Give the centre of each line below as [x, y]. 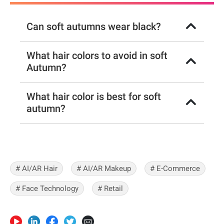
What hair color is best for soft [94, 97]
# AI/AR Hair [36, 169]
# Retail [110, 189]
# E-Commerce [175, 169]
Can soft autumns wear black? [94, 27]
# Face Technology [47, 189]
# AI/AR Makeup [104, 169]
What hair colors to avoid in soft [97, 56]
